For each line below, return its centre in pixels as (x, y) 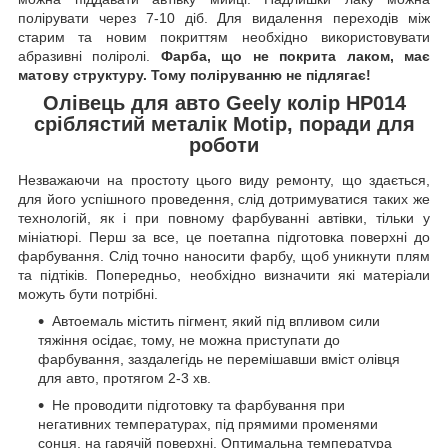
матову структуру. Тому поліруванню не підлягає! (194, 74)
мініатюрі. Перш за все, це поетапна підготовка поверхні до (224, 237)
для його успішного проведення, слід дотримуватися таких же (224, 199)
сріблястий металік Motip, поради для (224, 123)
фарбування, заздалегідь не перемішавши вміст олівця (219, 359)
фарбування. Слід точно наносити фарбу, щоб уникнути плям (224, 256)
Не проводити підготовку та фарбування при (198, 405)
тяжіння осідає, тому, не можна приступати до (189, 340)
